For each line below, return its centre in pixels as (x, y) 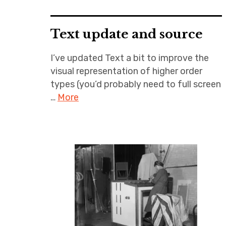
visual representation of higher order (126, 71)
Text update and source (127, 34)
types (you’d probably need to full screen (136, 84)
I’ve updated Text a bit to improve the (130, 58)
